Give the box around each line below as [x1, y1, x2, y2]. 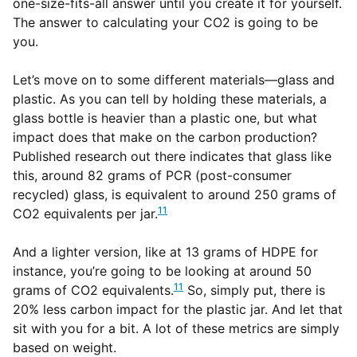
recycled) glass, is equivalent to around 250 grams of [13, 186, 336, 203]
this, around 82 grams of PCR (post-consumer [13, 167, 292, 184]
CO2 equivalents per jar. [13, 206, 158, 222]
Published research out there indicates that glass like [13, 148, 331, 165]
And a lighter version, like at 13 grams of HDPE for [13, 244, 318, 261]
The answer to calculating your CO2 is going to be [13, 14, 318, 31]
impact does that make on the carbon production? [13, 129, 317, 146]
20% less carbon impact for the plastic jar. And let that [13, 301, 343, 318]
